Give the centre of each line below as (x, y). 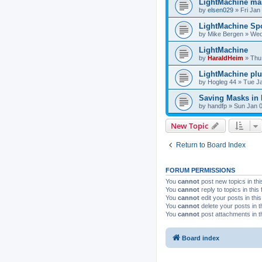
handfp (217, 106)
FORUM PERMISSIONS (200, 170)
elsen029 (220, 10)
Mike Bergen (225, 34)
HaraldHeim (225, 58)
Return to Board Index (211, 145)
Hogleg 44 (222, 82)
